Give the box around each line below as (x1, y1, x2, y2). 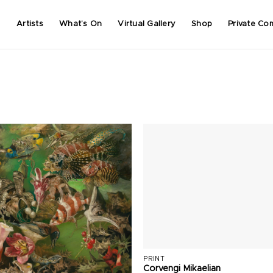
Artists (16, 20, 43, 28)
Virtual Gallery (118, 20, 176, 28)
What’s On (59, 20, 102, 28)
